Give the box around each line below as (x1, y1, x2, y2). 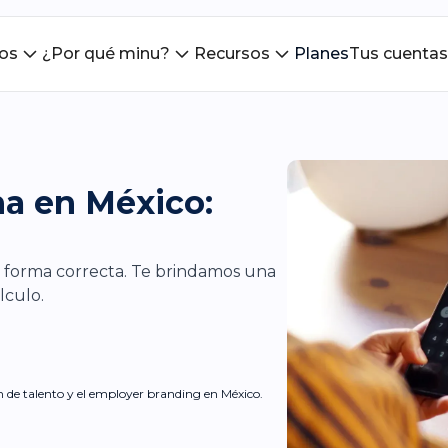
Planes (293, 44, 349, 63)
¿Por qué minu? (41, 44, 170, 63)
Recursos (193, 44, 270, 63)
